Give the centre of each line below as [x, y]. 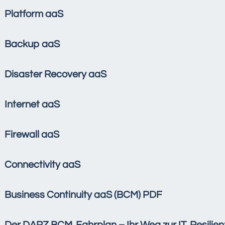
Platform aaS [34, 14]
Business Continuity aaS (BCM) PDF [83, 195]
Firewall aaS [32, 135]
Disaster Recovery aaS [55, 75]
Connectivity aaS [42, 165]
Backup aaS [32, 44]
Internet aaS [32, 105]
